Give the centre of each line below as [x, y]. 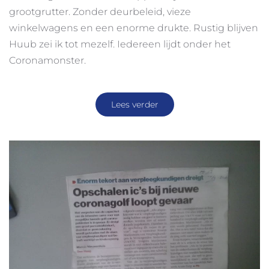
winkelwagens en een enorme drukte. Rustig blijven [134, 28]
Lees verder [134, 105]
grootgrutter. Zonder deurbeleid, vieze [100, 12]
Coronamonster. [47, 61]
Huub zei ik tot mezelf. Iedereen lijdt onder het [120, 44]
